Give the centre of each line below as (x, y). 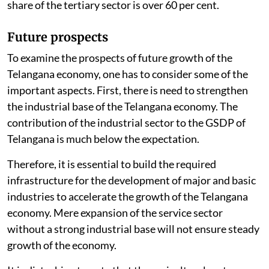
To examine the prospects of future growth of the (120, 57)
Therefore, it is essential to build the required (112, 164)
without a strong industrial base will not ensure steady (133, 228)
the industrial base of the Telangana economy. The (122, 106)
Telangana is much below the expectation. (103, 138)
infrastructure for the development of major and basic (131, 180)
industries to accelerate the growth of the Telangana (128, 196)
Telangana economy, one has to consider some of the (128, 74)
